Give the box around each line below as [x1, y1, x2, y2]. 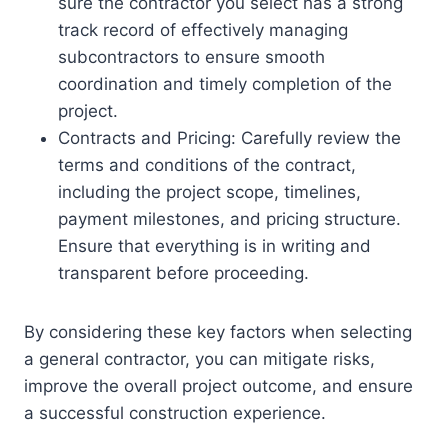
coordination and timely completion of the [58, 74, 392, 95]
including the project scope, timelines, [58, 182, 361, 203]
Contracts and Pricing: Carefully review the [58, 128, 401, 149]
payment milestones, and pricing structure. [58, 209, 401, 230]
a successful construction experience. [24, 403, 326, 424]
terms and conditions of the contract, [58, 155, 356, 176]
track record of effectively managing [58, 20, 348, 41]
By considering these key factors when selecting [24, 322, 412, 343]
